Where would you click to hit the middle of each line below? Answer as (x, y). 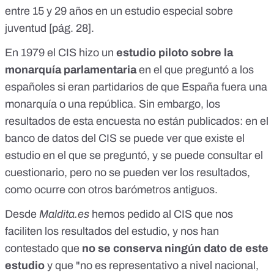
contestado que (43, 249)
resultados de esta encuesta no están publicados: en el (137, 121)
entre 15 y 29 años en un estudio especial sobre (119, 11)
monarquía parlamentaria (72, 70)
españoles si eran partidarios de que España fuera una (136, 87)
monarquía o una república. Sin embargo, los (113, 104)
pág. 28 (70, 28)
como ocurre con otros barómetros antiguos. (111, 190)
